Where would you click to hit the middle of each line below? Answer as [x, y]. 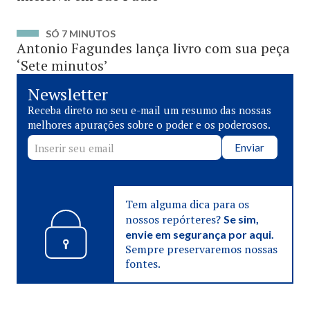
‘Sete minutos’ [62, 65]
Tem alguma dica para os [187, 204]
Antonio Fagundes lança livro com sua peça [153, 48]
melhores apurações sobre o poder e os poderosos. [149, 125]
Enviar [250, 147]
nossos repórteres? [174, 219]
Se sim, [241, 219]
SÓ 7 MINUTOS [81, 34]
